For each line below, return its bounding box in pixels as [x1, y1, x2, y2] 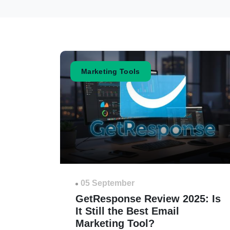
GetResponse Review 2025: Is [75, 193, 221, 204]
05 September [81, 179, 135, 187]
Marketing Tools [81, 67, 140, 75]
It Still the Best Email [75, 205, 179, 217]
